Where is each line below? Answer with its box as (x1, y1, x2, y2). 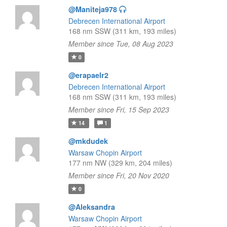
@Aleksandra (68, 202, 115, 212)
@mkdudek (68, 136, 108, 146)
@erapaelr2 (68, 70, 108, 80)
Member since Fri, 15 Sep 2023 (68, 104, 169, 115)
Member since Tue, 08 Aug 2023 (68, 39, 173, 49)
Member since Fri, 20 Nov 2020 (68, 170, 169, 180)
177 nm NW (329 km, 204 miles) (68, 158, 172, 168)
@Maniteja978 (68, 4, 117, 14)
